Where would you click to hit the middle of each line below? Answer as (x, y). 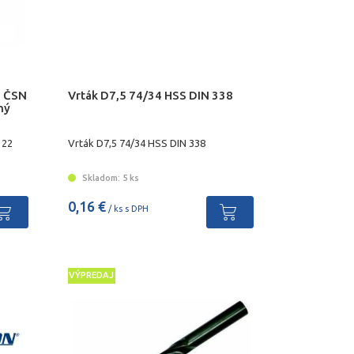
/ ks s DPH (127, 208)
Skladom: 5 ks (109, 177)
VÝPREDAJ (92, 275)
